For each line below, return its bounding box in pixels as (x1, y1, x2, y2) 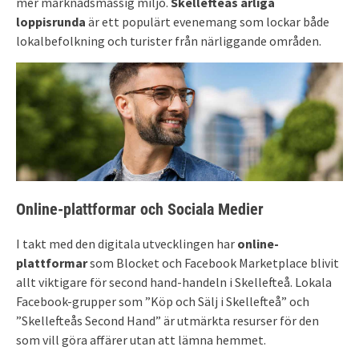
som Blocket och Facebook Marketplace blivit (87, 254, 339, 271)
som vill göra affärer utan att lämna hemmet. (16, 331, 266, 348)
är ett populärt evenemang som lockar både (86, 13, 329, 30)
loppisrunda (16, 13, 86, 30)
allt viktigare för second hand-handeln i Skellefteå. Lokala (16, 273, 332, 290)
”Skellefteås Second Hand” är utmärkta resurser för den (16, 312, 319, 329)
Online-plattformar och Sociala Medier (16, 199, 264, 219)
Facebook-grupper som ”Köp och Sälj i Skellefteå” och (16, 292, 309, 309)
